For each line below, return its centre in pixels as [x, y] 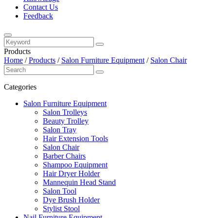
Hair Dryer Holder [71, 173]
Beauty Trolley [66, 121]
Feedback [38, 16]
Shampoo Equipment [75, 165]
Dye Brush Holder [71, 200]
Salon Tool [60, 191]
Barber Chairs [64, 156]
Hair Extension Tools [75, 138]
